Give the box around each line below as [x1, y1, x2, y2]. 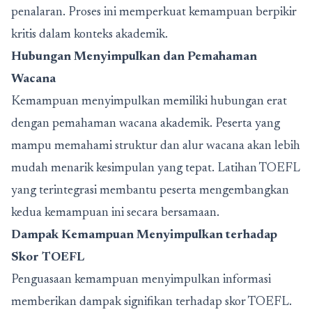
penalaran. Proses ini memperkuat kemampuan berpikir [11, 6, 297, 19]
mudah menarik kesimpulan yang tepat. [11, 162, 217, 175]
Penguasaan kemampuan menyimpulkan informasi [11, 273, 271, 286]
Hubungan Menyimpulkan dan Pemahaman [11, 50, 257, 63]
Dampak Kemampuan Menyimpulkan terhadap [11, 228, 277, 242]
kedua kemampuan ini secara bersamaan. [11, 206, 219, 219]
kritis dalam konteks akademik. [11, 28, 168, 41]
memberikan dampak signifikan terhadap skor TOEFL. [11, 295, 292, 309]
